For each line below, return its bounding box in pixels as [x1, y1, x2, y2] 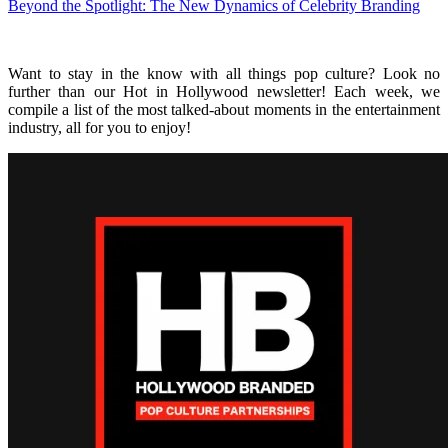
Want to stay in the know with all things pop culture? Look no [8, 64, 440, 82]
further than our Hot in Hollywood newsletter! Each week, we [8, 82, 440, 100]
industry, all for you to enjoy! [8, 118, 191, 136]
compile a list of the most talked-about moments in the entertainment [8, 100, 440, 118]
